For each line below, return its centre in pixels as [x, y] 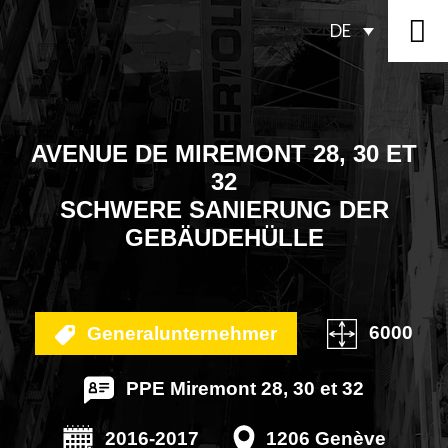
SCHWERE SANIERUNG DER [224, 209]
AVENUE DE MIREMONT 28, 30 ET [224, 153]
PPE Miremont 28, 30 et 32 [242, 388]
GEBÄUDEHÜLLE [224, 237]
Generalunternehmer [179, 333]
